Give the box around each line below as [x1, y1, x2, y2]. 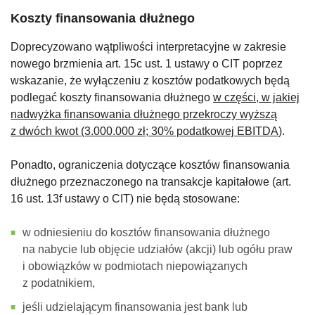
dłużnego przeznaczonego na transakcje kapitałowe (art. [11, 176, 291, 188]
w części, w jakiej [213, 91, 300, 104]
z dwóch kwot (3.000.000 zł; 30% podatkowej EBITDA [11, 125, 278, 138]
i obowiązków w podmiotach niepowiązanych [22, 260, 247, 273]
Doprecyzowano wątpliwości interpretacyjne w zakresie [11, 41, 286, 53]
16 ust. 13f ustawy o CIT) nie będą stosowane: [11, 193, 240, 205]
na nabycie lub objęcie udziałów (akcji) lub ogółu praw [22, 243, 292, 256]
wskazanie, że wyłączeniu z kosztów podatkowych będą [11, 75, 290, 87]
